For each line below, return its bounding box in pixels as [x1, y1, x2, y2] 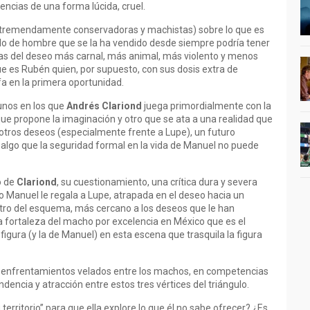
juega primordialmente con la [142, 100, 271, 111]
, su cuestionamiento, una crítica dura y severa [57, 176, 257, 188]
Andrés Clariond [66, 100, 142, 111]
